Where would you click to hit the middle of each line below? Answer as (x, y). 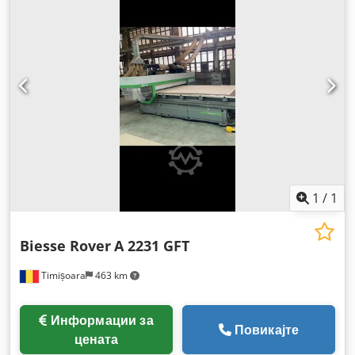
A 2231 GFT (152, 246)
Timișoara (62, 275)
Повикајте (267, 330)
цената (96, 339)
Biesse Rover (65, 246)
